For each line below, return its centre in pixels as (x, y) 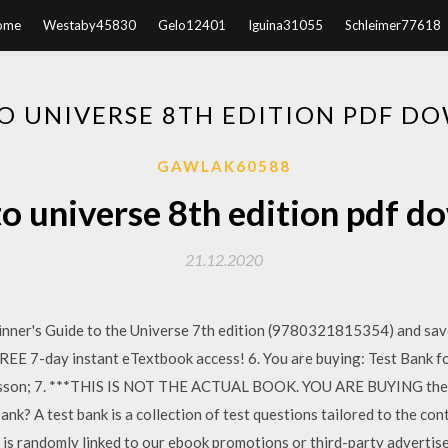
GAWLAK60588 (224, 166)
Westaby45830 (89, 25)
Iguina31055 (285, 25)
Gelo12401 (191, 25)
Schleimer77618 (392, 25)
